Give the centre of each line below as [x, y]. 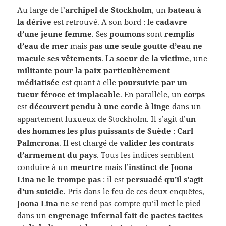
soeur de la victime [153, 58]
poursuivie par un [153, 82]
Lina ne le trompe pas [59, 179]
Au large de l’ [41, 10]
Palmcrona [38, 143]
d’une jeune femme [55, 34]
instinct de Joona [161, 167]
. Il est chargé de [90, 143]
